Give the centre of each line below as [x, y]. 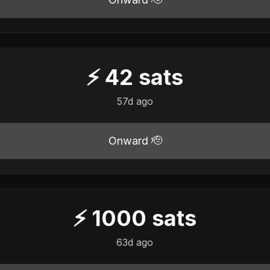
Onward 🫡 [135, 140]
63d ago [135, 242]
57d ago [135, 101]
